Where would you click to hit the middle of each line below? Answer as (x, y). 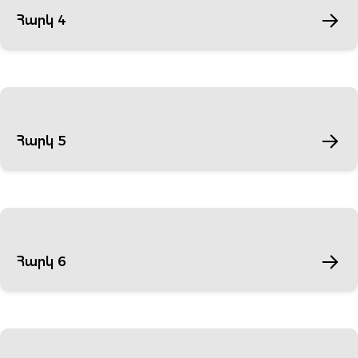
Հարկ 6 (41, 262)
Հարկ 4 (41, 20)
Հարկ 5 (41, 141)
